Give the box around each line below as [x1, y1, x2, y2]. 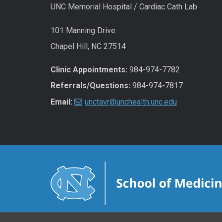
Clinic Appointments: [51, 65, 127, 75]
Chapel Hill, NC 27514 [51, 41, 126, 51]
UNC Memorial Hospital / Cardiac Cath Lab [51, 1, 197, 11]
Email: [51, 97, 72, 107]
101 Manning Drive [51, 25, 115, 35]
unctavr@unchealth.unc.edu [85, 97, 177, 107]
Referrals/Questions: [51, 81, 130, 91]
